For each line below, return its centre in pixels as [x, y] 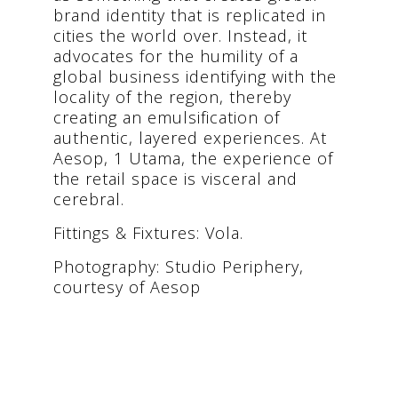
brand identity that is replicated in [190, 15]
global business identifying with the [195, 76]
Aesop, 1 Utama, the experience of [193, 158]
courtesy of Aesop [127, 287]
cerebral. [89, 199]
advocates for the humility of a [176, 56]
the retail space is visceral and [175, 178]
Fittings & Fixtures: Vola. [148, 232]
